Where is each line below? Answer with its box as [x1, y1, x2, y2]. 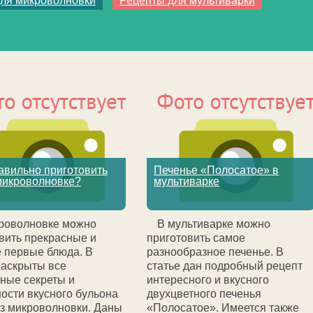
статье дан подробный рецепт [147, 260, 303, 272]
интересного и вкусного [147, 274, 270, 286]
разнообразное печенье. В [147, 246, 284, 258]
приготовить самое [147, 232, 246, 244]
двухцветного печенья [147, 288, 262, 300]
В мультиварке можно [157, 218, 271, 230]
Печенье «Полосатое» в [154, 164, 279, 176]
